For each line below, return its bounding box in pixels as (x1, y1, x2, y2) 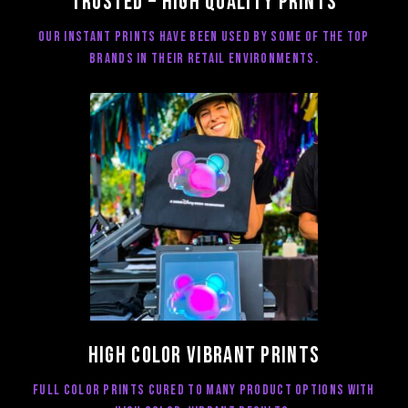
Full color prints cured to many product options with (33, 381, 375, 399)
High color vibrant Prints (87, 342, 321, 371)
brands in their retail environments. (89, 49, 319, 67)
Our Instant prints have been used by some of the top (38, 27, 370, 46)
